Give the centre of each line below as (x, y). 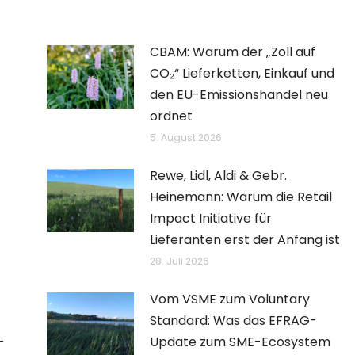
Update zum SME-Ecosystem (240, 342)
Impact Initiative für (211, 218)
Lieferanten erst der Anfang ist (245, 240)
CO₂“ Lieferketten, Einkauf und (242, 73)
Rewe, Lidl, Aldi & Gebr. (218, 176)
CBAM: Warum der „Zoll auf (233, 52)
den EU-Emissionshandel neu (239, 95)
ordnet (171, 116)
